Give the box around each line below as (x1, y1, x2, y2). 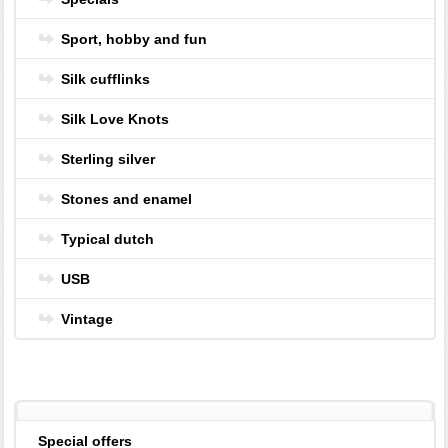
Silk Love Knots (61, 111, 170, 128)
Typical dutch (61, 231, 155, 248)
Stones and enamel (61, 191, 193, 208)
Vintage (61, 311, 114, 328)
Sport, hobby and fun (61, 31, 208, 48)
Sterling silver (61, 151, 156, 168)
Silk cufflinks (61, 71, 151, 88)
